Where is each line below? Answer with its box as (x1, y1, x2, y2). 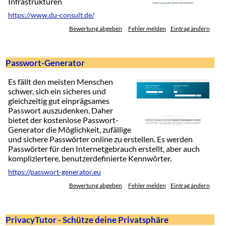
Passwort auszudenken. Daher (8, 105, 113, 116)
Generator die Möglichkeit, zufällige (8, 125, 131, 135)
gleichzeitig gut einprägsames (8, 96, 109, 106)
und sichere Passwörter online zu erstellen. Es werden (8, 134, 193, 144)
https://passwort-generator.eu (8, 168, 101, 177)
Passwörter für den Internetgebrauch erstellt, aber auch (8, 144, 200, 154)
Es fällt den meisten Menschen (8, 77, 113, 87)
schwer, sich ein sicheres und (8, 86, 106, 96)
